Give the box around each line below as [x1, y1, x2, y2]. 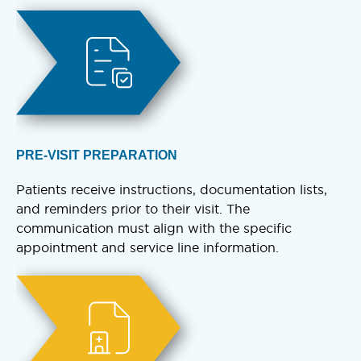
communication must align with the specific [16, 220, 292, 235]
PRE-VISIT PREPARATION [16, 147, 177, 162]
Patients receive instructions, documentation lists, [16, 181, 327, 197]
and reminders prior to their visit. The [16, 201, 250, 216]
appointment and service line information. [16, 239, 279, 255]
